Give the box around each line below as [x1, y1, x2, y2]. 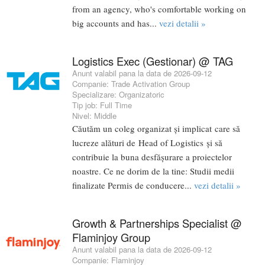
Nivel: [72, 110, 94, 122]
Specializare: [72, 89, 119, 101]
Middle [94, 110, 117, 122]
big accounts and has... [72, 17, 159, 30]
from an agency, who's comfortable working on [72, 3, 246, 15]
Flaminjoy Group [72, 230, 150, 245]
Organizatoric [119, 89, 164, 101]
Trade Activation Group [111, 78, 190, 90]
